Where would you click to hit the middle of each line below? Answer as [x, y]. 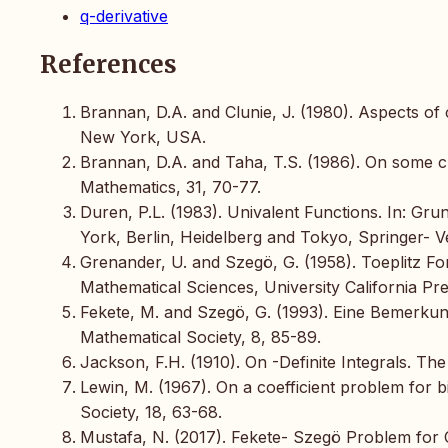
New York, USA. [143, 136]
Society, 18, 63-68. [151, 411]
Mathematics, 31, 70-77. [170, 186]
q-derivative [124, 15]
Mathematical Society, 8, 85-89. [200, 336]
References [108, 64]
